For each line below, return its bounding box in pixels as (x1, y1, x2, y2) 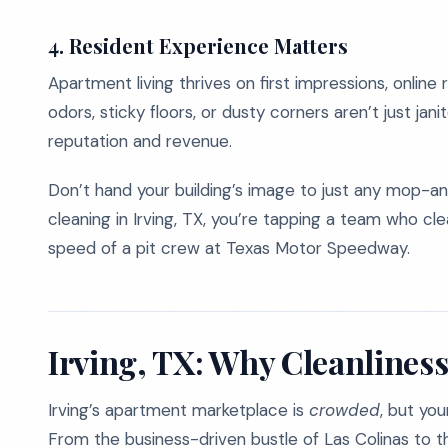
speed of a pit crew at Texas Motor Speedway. (48, 237, 410, 259)
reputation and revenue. (48, 130, 232, 152)
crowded (309, 399, 380, 421)
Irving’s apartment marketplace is (48, 399, 309, 421)
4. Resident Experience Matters (48, 32, 348, 59)
